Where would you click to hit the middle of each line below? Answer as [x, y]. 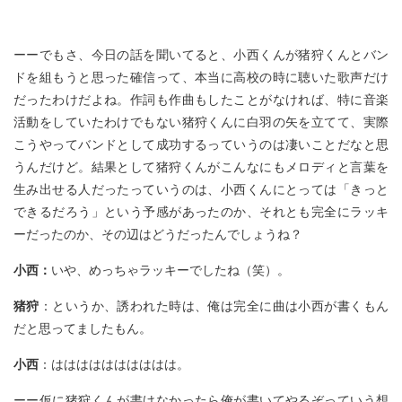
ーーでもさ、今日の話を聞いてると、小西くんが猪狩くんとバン [201, 53]
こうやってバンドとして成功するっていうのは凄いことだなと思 [201, 143]
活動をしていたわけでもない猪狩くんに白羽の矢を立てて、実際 [201, 121]
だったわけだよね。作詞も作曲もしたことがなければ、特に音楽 [201, 98]
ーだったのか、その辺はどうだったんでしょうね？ [158, 233]
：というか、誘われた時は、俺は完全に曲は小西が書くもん [214, 305]
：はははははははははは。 [114, 363]
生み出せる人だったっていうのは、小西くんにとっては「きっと [201, 188]
